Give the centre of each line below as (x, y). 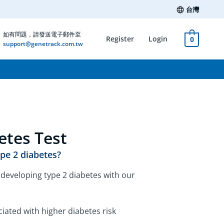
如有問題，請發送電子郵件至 (42, 34)
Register (120, 39)
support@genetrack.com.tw (43, 43)
